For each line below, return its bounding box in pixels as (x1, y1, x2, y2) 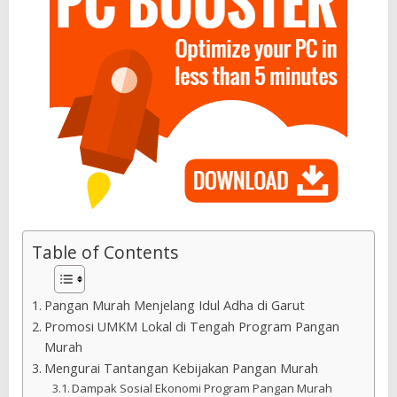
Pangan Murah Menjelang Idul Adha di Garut (43, 297, 305, 315)
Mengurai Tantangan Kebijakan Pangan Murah (43, 360, 318, 378)
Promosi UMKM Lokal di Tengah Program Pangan (43, 318, 339, 336)
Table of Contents (32, 240, 178, 265)
